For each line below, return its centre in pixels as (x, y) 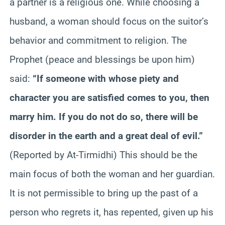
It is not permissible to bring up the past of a (104, 193)
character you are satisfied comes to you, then (109, 97)
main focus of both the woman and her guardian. (112, 174)
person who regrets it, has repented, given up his (111, 212)
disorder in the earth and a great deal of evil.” (106, 136)
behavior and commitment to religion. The (98, 40)
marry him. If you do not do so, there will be (104, 117)
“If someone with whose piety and (106, 78)
